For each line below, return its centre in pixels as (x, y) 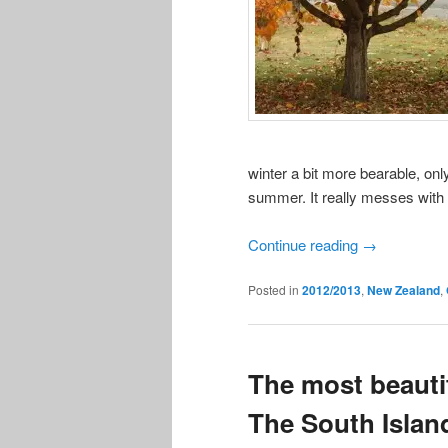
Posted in (273, 290)
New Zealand (403, 290)
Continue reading (305, 244)
